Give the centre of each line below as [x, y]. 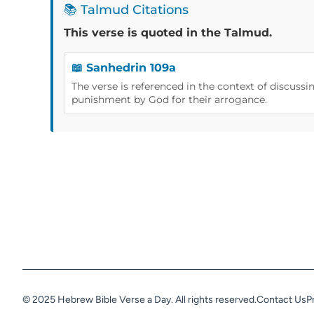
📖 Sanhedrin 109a [124, 67]
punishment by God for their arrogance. [169, 99]
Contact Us [281, 299]
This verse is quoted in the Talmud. [168, 32]
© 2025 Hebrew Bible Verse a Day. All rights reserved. [139, 299]
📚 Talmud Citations [126, 9]
